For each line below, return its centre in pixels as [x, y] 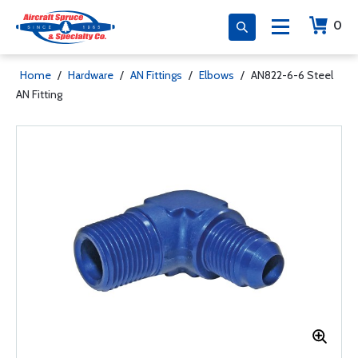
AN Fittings [156, 75]
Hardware [91, 75]
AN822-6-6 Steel [292, 75]
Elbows [217, 75]
